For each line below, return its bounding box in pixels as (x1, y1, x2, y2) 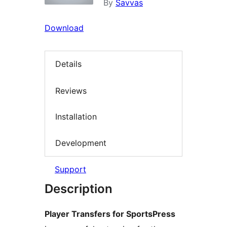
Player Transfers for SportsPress (45, 209, 175, 219)
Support (55, 164, 86, 175)
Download (45, 23, 84, 33)
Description (45, 181, 112, 197)
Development (55, 137, 106, 148)
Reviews (55, 85, 87, 96)
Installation (55, 111, 97, 122)
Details (55, 59, 82, 69)
